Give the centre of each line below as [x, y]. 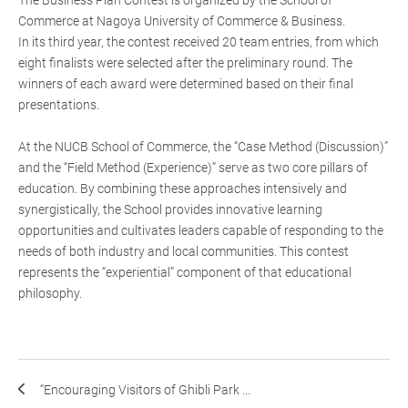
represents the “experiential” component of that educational [185, 273]
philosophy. [50, 294]
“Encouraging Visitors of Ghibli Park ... [145, 390]
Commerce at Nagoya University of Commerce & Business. [182, 21]
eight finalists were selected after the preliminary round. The [185, 63]
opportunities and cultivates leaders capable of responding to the [201, 231]
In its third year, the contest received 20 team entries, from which [199, 42]
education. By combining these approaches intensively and [183, 189]
